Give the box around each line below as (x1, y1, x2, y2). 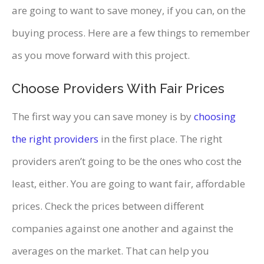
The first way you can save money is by (12, 109, 194, 123)
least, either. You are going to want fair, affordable (12, 176, 245, 190)
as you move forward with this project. (12, 48, 190, 62)
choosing (194, 109, 236, 123)
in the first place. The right (98, 131, 222, 146)
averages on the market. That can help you (12, 243, 209, 258)
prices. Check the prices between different (12, 199, 204, 213)
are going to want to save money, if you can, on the (12, 3, 246, 17)
